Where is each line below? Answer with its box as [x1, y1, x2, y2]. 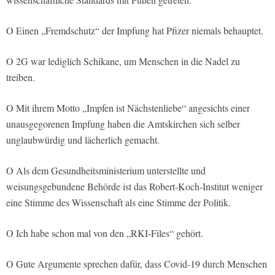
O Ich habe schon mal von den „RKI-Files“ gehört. [6, 227, 203, 240]
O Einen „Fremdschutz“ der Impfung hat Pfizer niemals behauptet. [6, 24, 263, 37]
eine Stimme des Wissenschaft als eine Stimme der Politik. [6, 196, 231, 209]
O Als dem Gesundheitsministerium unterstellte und [6, 164, 206, 177]
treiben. [6, 71, 35, 84]
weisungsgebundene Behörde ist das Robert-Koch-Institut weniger [6, 180, 263, 193]
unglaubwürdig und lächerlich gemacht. [6, 133, 160, 147]
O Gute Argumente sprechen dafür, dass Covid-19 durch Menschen [6, 257, 267, 271]
